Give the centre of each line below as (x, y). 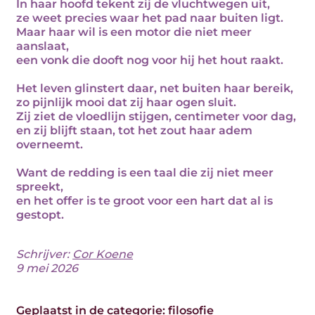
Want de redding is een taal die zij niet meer (145, 173)
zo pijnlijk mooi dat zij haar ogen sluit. (126, 102)
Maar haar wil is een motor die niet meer (134, 32)
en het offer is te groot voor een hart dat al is (144, 201)
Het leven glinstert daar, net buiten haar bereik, (155, 88)
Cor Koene (103, 254)
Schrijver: (44, 254)
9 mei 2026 (47, 268)
